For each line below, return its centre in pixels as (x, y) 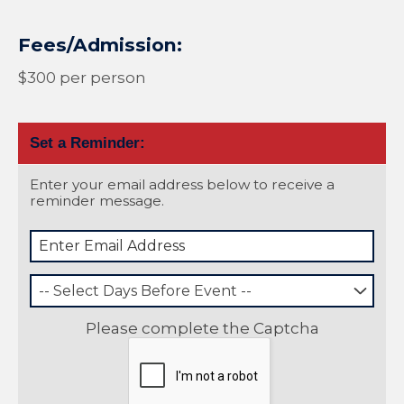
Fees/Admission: (100, 44)
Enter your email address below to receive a (182, 184)
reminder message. (97, 200)
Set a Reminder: (87, 142)
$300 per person (82, 77)
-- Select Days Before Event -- (146, 290)
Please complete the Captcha (202, 328)
